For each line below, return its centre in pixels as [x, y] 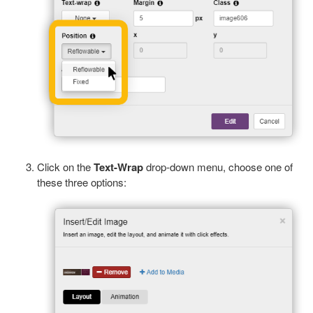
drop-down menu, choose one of [219, 167]
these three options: [82, 182]
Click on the [65, 167]
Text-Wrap [120, 167]
